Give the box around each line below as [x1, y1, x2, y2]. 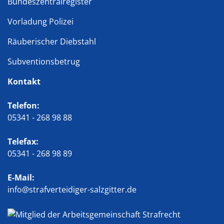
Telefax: [7, 136, 38, 147]
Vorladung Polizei [7, 16, 73, 27]
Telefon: [7, 100, 39, 111]
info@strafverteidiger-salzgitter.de [7, 184, 136, 195]
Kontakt [7, 76, 40, 87]
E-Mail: [7, 172, 34, 183]
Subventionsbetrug [7, 56, 80, 67]
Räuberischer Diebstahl [7, 36, 96, 47]
